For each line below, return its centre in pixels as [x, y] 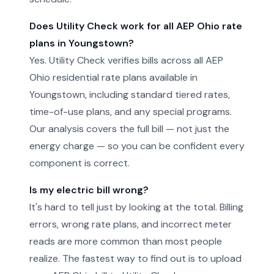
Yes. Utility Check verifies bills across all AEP [126, 60]
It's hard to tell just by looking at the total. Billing [136, 207]
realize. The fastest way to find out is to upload [135, 258]
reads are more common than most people [126, 241]
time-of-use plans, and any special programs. [131, 112]
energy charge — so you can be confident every [137, 146]
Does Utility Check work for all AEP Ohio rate [136, 26]
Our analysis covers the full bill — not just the [129, 129]
